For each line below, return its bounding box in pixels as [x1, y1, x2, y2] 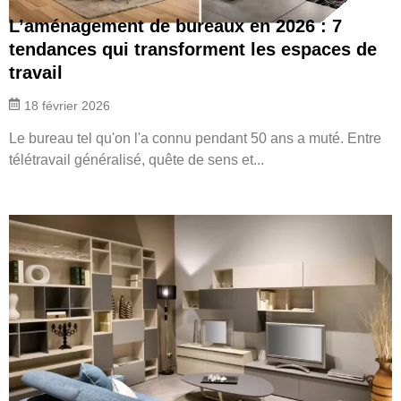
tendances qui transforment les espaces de [9, 38, 377, 59]
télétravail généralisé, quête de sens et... [9, 151, 264, 167]
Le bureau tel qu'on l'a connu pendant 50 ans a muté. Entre [9, 130, 381, 146]
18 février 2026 [24, 98, 110, 113]
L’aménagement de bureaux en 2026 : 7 [9, 15, 342, 36]
